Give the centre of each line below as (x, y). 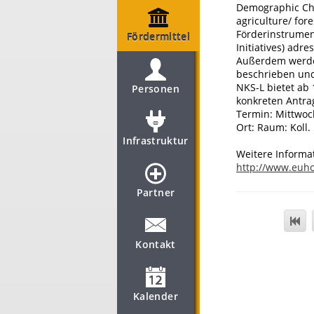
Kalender (156, 296)
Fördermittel (158, 37)
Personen (156, 89)
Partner (156, 192)
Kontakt (156, 244)
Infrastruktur (156, 141)
